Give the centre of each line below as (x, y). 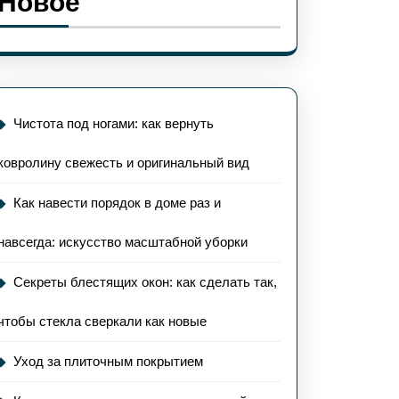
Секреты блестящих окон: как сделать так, (145, 282)
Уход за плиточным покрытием (108, 361)
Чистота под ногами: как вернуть (114, 123)
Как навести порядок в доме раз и (117, 203)
